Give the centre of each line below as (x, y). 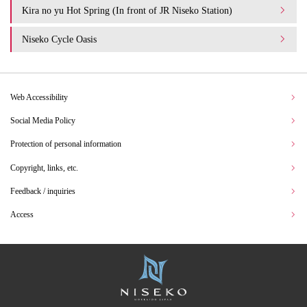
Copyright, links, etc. (44, 168)
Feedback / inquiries (43, 191)
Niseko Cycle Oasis (59, 39)
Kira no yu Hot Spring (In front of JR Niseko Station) (127, 10)
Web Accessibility (39, 97)
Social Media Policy (43, 120)
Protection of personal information (66, 144)
